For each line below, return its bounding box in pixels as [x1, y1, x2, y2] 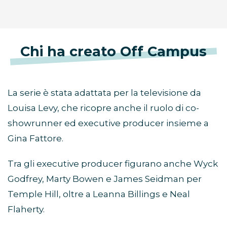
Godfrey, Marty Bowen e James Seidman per [8, 174, 202, 184]
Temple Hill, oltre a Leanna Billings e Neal [8, 189, 190, 200]
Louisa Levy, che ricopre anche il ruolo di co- [8, 103, 199, 113]
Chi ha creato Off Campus [20, 43, 207, 60]
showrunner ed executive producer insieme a [8, 118, 209, 129]
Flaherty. [8, 204, 45, 215]
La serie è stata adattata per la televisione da [8, 88, 201, 98]
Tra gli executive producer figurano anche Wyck [8, 159, 218, 169]
